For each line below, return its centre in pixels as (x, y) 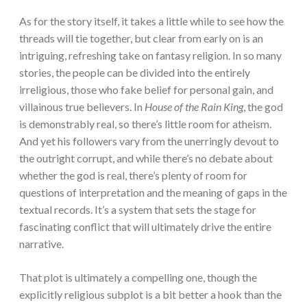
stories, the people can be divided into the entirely (135, 73)
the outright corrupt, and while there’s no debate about (146, 158)
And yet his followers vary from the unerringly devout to (149, 141)
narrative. (42, 244)
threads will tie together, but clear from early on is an (141, 38)
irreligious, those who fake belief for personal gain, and (146, 90)
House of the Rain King (194, 107)
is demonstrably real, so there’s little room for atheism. (145, 124)
